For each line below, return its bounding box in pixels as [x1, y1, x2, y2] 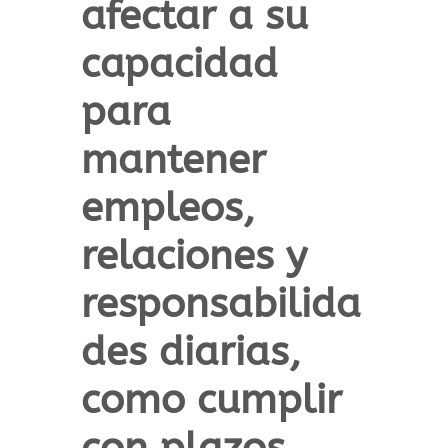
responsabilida [80, 280, 361, 328]
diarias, [146, 328, 301, 376]
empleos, [80, 184, 255, 232]
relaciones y [80, 232, 307, 280]
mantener [80, 136, 266, 184]
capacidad [80, 40, 278, 88]
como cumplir [80, 376, 342, 424]
